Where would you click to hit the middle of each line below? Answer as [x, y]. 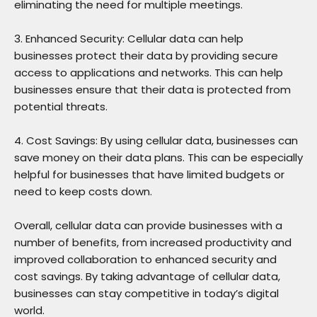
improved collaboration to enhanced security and [145, 259]
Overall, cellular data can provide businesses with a [148, 225]
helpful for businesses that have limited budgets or [149, 174]
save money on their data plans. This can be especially [158, 157]
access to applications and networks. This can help [149, 72]
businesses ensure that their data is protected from [152, 89]
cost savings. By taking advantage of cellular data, [147, 276]
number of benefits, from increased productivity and [153, 242]
